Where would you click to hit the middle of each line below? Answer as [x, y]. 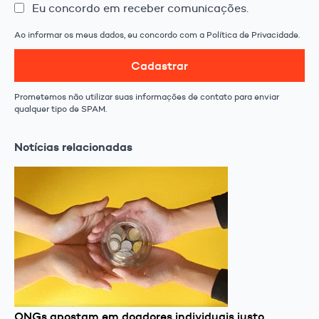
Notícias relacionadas [73, 147]
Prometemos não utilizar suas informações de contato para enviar [147, 97]
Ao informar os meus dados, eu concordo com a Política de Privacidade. [157, 35]
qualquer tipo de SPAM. [61, 109]
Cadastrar [159, 66]
